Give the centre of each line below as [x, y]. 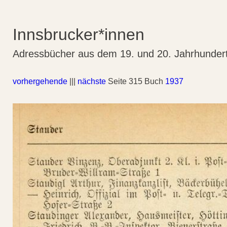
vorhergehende [40, 81]
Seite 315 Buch [136, 81]
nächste [92, 81]
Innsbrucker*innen [79, 34]
